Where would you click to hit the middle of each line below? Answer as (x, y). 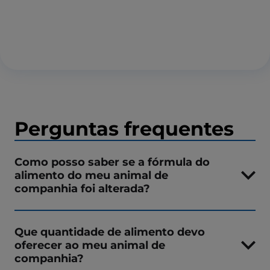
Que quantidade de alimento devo (110, 231)
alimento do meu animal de (91, 175)
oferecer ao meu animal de (90, 245)
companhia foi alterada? (82, 188)
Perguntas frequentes (124, 128)
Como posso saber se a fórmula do (112, 162)
